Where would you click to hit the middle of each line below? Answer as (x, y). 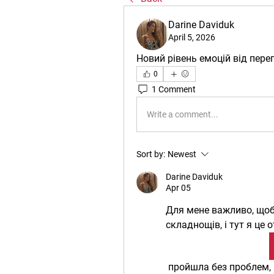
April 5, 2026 (192, 37)
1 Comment (174, 89)
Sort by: (151, 154)
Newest (182, 154)
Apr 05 (178, 188)
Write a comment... (183, 114)
